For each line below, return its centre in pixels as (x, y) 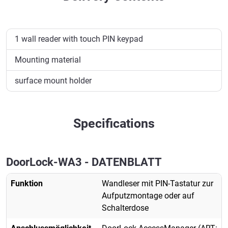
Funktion (27, 184)
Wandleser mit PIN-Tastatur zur (158, 184)
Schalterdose (125, 208)
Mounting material (48, 60)
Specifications (114, 124)
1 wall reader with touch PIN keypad (79, 39)
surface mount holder (53, 81)
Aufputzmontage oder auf (148, 196)
